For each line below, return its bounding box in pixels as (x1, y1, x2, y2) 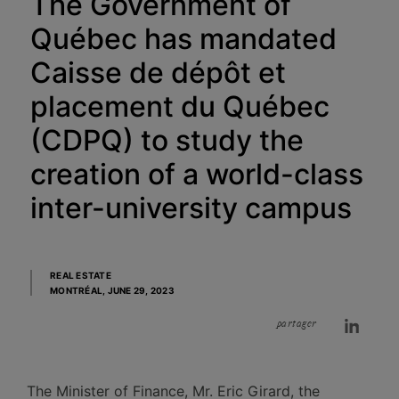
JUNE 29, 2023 (107, 285, 175, 296)
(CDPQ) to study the (30, 123, 305, 158)
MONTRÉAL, (50, 285, 108, 296)
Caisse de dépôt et (30, 55, 287, 90)
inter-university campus (30, 191, 353, 225)
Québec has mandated (30, 21, 338, 56)
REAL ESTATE (50, 270, 111, 281)
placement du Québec (30, 89, 330, 124)
